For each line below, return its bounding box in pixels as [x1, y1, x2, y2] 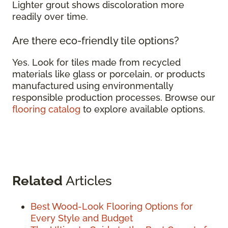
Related [12, 173, 63, 189]
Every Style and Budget [31, 213, 133, 224]
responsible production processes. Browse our [12, 92, 215, 103]
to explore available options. [80, 104, 208, 115]
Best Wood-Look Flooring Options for [31, 201, 193, 212]
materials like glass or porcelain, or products [12, 69, 205, 80]
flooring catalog [12, 104, 80, 115]
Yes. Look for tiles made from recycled [12, 57, 181, 68]
